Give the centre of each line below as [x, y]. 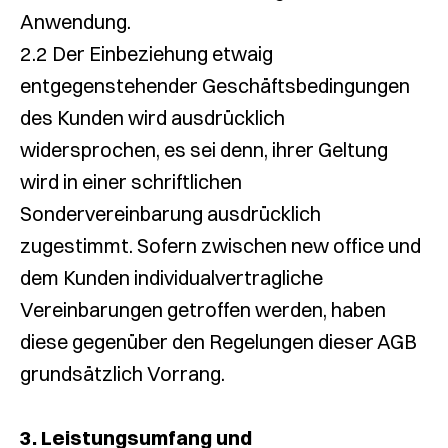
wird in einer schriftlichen [131, 181]
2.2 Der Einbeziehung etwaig [146, 53]
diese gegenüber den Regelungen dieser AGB [218, 341]
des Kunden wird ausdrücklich [152, 117]
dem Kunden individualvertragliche [171, 277]
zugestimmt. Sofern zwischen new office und [220, 245]
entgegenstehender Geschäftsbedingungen [215, 85]
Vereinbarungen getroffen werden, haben [203, 309]
